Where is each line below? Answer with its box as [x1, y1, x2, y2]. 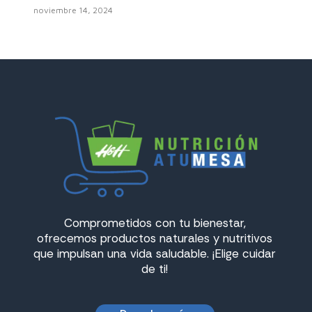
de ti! [141, 261, 169, 277]
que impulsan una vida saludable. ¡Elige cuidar [33, 246, 276, 262]
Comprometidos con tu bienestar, [63, 215, 246, 231]
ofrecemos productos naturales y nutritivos [37, 231, 273, 247]
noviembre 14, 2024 [33, 5, 113, 16]
